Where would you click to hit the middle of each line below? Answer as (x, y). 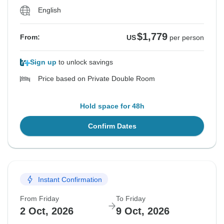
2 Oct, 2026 (47, 211)
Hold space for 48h (112, 106)
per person (187, 38)
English (49, 10)
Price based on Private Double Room (96, 79)
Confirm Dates (112, 126)
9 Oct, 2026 (143, 211)
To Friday (131, 199)
